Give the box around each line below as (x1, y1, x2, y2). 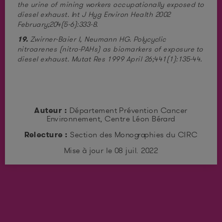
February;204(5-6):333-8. (17, 20, 98, 29)
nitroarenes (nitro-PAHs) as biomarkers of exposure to (17, 45, 203, 54)
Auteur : (34, 106, 69, 115)
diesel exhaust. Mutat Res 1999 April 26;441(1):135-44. (17, 55, 202, 63)
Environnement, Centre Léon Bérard (47, 114, 175, 123)
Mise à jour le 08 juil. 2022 (63, 146, 159, 155)
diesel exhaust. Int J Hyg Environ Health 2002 (17, 10, 171, 19)
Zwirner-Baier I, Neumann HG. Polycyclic (28, 35, 166, 44)
